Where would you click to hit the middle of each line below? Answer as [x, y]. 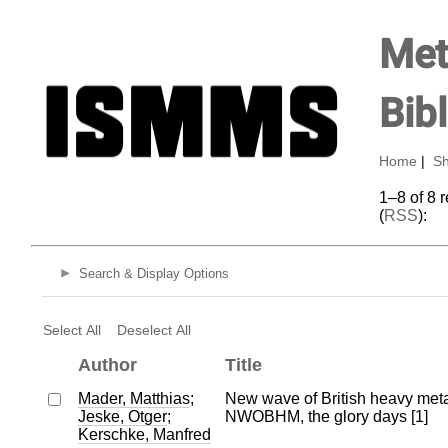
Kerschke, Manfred [144, 434]
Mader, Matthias [133, 398]
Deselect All [153, 329]
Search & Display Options [153, 274]
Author [107, 364]
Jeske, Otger [122, 416]
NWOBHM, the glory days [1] [326, 416]
